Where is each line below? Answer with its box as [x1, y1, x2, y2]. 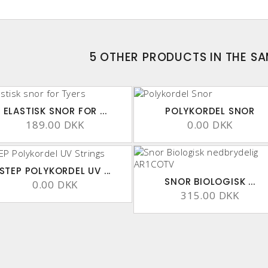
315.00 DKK [181, 188, 239, 203]
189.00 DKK [26, 118, 84, 132]
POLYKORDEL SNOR [165, 105, 255, 118]
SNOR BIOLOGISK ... [165, 175, 255, 188]
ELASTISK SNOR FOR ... [3, 105, 107, 118]
